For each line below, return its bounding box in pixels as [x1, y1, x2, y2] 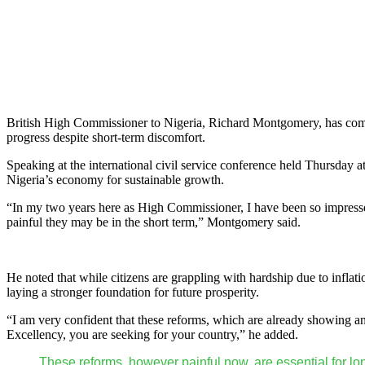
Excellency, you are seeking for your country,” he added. [7, 327, 298, 341]
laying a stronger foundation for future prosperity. [7, 284, 259, 299]
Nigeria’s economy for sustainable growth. [7, 172, 224, 187]
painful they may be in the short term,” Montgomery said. [7, 214, 301, 229]
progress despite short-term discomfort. [7, 130, 205, 144]
